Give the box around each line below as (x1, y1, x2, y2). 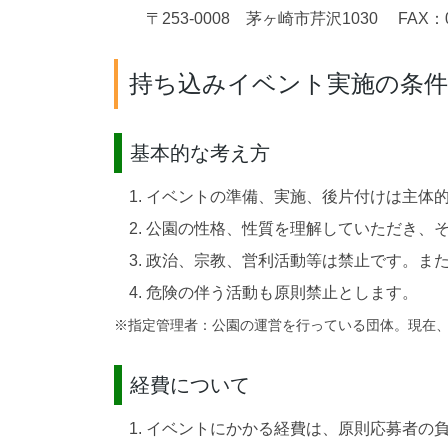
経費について (130, 374, 250, 397)
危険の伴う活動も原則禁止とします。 (146, 284, 418, 302)
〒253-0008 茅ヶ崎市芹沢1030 (146, 9, 378, 27)
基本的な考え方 (130, 142, 270, 165)
